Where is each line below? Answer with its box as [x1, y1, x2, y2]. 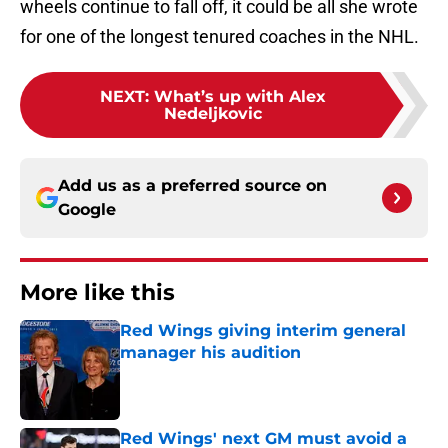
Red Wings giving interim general [120, 321, 406, 341]
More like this [20, 279, 175, 307]
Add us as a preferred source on [58, 176, 327, 196]
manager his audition [120, 343, 301, 363]
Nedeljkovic [164, 104, 262, 124]
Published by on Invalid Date [119, 364, 293, 381]
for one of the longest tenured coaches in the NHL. [20, 26, 419, 48]
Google [58, 200, 116, 220]
